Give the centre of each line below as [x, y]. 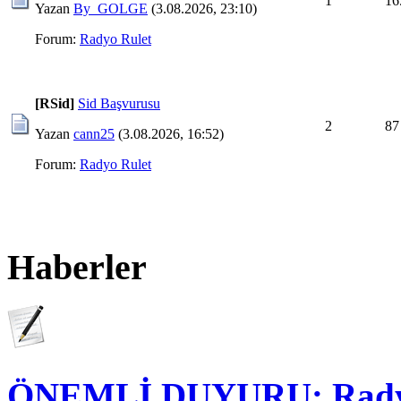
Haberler [77, 268]
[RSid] [55, 103]
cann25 [94, 133]
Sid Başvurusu [119, 103]
